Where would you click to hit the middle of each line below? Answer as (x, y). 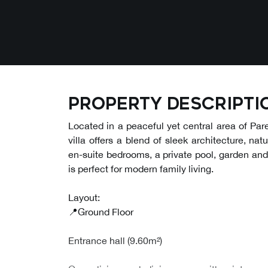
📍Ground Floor (101, 212)
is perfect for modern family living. (141, 169)
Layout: (84, 197)
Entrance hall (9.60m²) (115, 240)
